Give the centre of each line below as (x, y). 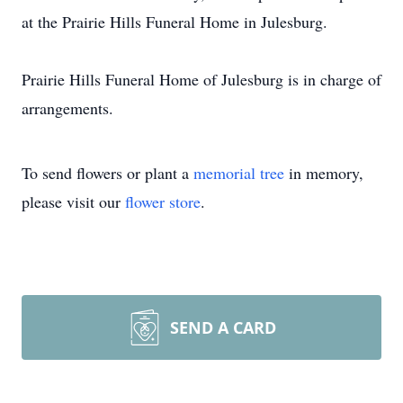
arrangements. (67, 108)
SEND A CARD (223, 327)
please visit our (73, 201)
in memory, (324, 173)
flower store (163, 201)
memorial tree (239, 173)
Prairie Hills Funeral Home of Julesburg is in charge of (201, 79)
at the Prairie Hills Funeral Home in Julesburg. (175, 22)
